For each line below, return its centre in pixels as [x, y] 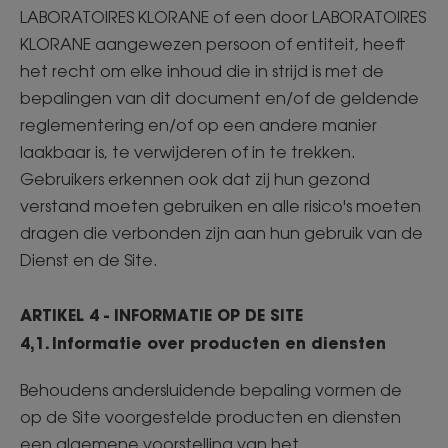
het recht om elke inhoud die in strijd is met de [202, 71]
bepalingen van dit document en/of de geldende [219, 98]
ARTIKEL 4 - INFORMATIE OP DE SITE [164, 314]
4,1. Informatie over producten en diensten [205, 342]
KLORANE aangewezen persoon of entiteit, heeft [213, 44]
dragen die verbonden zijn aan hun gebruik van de [221, 233]
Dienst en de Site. [91, 260]
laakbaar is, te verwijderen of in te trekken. [190, 152]
